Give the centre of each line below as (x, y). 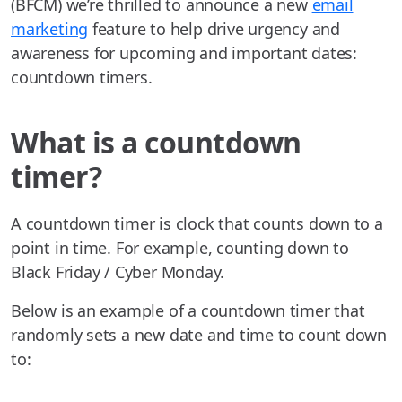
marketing (50, 29)
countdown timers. (82, 78)
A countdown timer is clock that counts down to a (197, 224)
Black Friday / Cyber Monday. (118, 272)
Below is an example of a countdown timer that (188, 311)
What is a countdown (156, 143)
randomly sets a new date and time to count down (199, 335)
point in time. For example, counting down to (180, 248)
